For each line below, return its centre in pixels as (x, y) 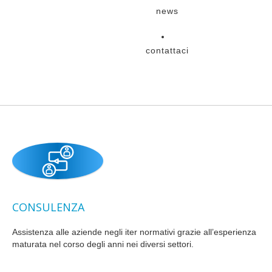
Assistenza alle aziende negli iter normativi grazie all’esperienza (134, 232)
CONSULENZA (48, 207)
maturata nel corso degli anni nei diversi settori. (103, 244)
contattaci (167, 51)
